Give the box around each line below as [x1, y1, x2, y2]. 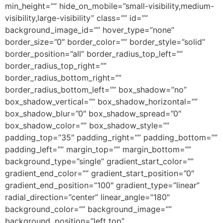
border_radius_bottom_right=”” [5, 72, 121, 83]
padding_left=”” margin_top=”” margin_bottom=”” [5, 144, 191, 154]
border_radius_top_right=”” [5, 60, 107, 71]
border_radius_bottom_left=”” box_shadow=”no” [5, 84, 187, 95]
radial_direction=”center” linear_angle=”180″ [5, 192, 170, 202]
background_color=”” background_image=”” [5, 204, 172, 214]
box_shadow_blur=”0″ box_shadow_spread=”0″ [5, 108, 181, 118]
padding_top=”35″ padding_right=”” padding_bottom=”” [5, 132, 218, 142]
